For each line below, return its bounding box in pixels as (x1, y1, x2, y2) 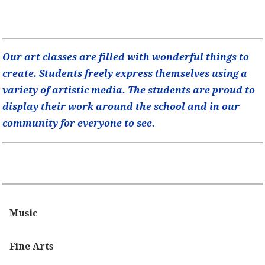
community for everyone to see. (2, 117, 156, 129)
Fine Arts (9, 241, 54, 253)
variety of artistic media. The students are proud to (2, 84, 256, 96)
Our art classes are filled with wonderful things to (2, 51, 250, 63)
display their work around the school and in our (2, 101, 240, 112)
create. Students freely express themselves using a (2, 67, 248, 79)
